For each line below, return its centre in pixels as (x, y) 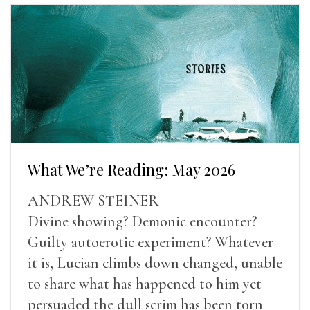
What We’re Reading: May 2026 (131, 169)
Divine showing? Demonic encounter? (142, 221)
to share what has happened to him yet (145, 283)
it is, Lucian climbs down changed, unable (155, 263)
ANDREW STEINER (93, 200)
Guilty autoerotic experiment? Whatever (151, 242)
